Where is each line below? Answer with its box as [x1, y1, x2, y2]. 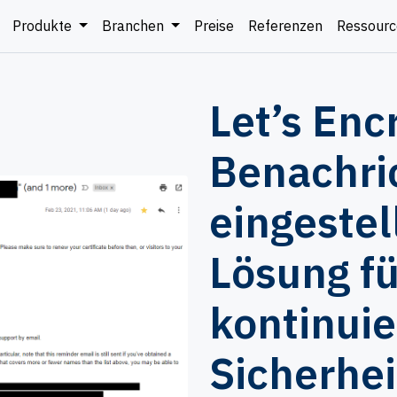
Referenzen [247, 17, 323, 35]
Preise [193, 17, 234, 35]
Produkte [12, 17, 76, 35]
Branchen [101, 17, 167, 35]
